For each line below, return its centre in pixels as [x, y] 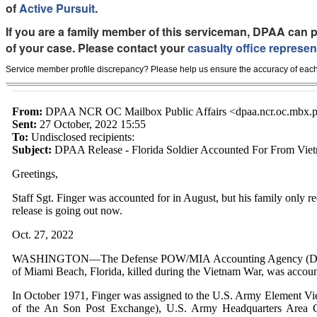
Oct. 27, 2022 [43, 235]
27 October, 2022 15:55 [91, 125]
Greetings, [35, 174]
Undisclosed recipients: [81, 137]
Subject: [32, 150]
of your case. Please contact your [97, 48]
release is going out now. [67, 211]
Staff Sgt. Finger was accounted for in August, [117, 198]
